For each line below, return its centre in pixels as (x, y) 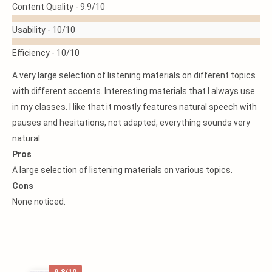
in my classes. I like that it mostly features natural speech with (134, 107)
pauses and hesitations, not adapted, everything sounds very (131, 123)
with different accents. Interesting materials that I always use (134, 91)
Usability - (32, 30)
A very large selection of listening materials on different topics (134, 75)
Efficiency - (34, 53)
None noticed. (39, 202)
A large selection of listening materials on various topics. (122, 170)
